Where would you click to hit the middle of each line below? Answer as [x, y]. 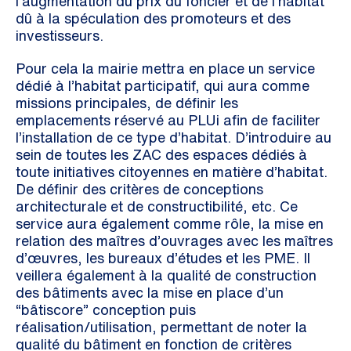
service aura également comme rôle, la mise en [170, 223]
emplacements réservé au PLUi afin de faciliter [168, 120]
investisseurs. [60, 35]
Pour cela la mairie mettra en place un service [165, 68]
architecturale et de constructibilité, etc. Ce [157, 206]
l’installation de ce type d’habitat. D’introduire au [174, 137]
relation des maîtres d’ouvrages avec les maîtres [174, 241]
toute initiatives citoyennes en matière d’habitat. [172, 172]
